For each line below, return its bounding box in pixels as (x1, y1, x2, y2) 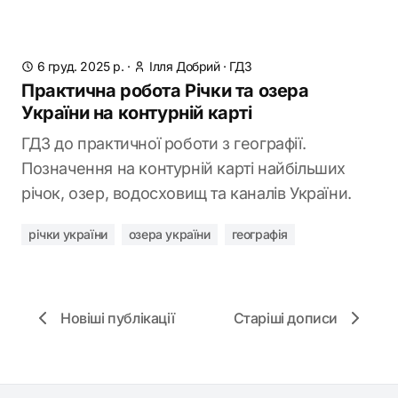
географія (231, 227, 289, 242)
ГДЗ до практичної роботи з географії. (21, 134, 306, 153)
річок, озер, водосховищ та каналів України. (21, 184, 352, 203)
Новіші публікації (60, 309, 175, 327)
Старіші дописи (233, 309, 338, 327)
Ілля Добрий (149, 59, 220, 74)
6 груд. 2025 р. (36, 59, 124, 74)
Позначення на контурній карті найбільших (21, 159, 346, 178)
